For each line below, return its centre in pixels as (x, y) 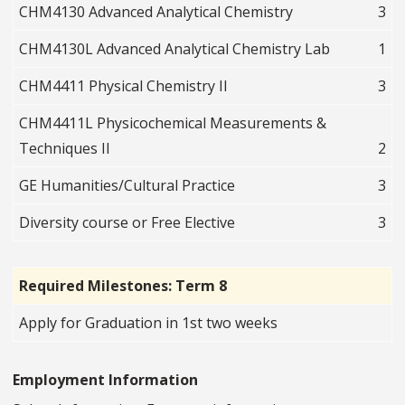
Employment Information (105, 380)
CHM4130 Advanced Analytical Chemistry (156, 12)
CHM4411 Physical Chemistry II (124, 86)
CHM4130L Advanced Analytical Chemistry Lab (175, 49)
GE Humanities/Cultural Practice (127, 186)
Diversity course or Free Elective (127, 223)
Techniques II (65, 149)
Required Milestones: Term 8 (123, 286)
